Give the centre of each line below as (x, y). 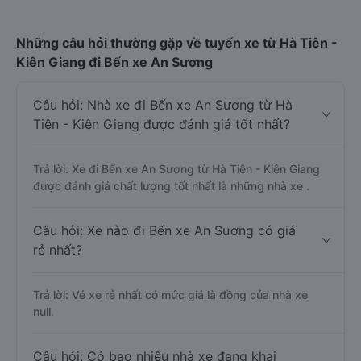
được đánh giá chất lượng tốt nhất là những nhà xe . (171, 244)
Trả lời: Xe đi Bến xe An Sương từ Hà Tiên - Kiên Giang (176, 227)
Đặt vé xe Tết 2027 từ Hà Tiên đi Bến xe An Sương (166, 27)
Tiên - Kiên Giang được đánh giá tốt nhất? (162, 182)
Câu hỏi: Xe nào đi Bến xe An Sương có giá (164, 288)
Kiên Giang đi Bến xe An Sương (114, 120)
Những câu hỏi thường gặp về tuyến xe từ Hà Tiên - (177, 101)
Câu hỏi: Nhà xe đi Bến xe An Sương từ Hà (163, 163)
